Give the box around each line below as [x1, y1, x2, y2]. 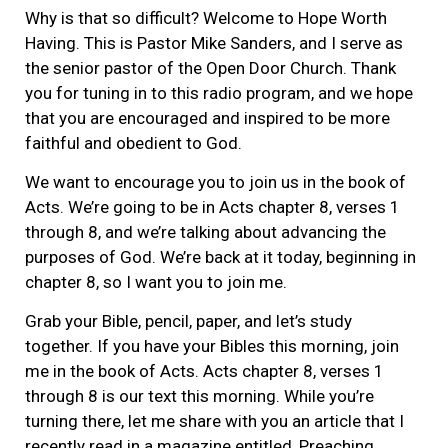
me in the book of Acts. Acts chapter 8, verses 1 [25, 361, 384, 382]
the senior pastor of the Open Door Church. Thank [25, 57, 396, 78]
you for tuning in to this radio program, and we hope [25, 82, 413, 103]
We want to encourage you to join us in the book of [25, 172, 406, 193]
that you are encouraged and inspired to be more [25, 107, 390, 128]
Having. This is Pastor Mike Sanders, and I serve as [25, 32, 403, 53]
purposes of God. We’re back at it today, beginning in [25, 247, 416, 268]
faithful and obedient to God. [25, 132, 242, 153]
